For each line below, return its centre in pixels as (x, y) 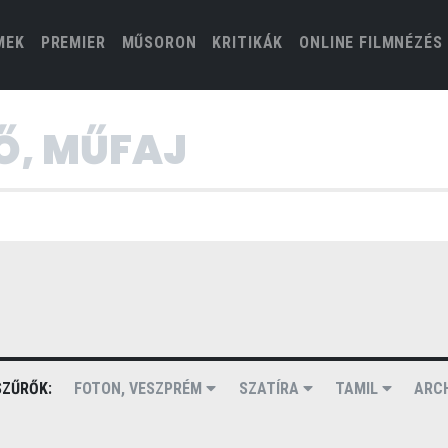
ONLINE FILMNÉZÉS (371, 42)
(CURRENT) (65, 41)
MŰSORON (159, 42)
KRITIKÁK (248, 42)
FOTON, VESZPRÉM (140, 388)
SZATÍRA (270, 388)
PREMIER (73, 42)
